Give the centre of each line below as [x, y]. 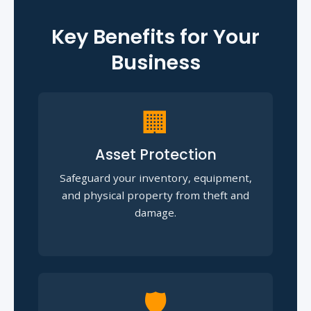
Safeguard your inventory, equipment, [155, 177]
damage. [155, 212]
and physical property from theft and [155, 195]
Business [155, 62]
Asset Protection [155, 154]
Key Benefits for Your [155, 36]
